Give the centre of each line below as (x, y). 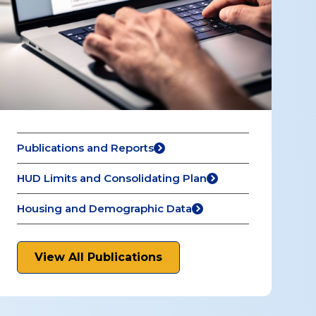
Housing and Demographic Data (105, 208)
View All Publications (99, 257)
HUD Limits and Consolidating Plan (112, 178)
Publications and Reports (86, 148)
